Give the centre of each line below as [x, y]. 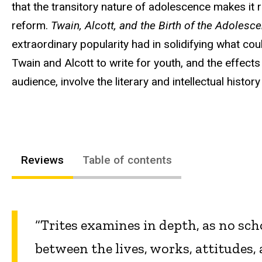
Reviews [42, 160]
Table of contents [127, 160]
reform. [31, 25]
